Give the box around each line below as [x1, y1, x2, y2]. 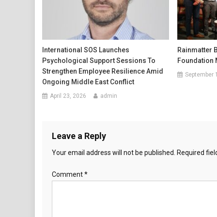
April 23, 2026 [50, 92, 87, 99]
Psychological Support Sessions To [42, 56, 156, 64]
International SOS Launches [42, 46, 130, 54]
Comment [52, 170, 84, 178]
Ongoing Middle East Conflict [42, 77, 135, 86]
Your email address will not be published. [52, 148, 175, 156]
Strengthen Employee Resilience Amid [42, 67, 164, 75]
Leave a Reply [52, 130, 106, 141]
